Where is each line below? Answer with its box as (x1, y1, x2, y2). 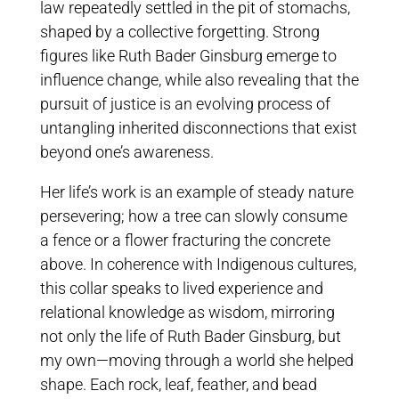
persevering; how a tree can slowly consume (39, 207, 347, 225)
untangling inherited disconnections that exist (39, 118, 357, 137)
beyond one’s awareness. (39, 142, 214, 161)
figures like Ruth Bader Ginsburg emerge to (39, 46, 337, 65)
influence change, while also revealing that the (39, 70, 359, 89)
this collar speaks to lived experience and (39, 279, 323, 297)
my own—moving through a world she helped (39, 351, 354, 370)
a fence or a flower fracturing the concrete (39, 231, 330, 249)
